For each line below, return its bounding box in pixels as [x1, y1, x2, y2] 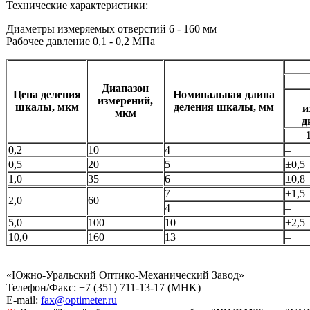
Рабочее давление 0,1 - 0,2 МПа [6, 35, 155, 47]
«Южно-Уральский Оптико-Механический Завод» [6, 269, 244, 281]
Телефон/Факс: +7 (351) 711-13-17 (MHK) [6, 282, 201, 293]
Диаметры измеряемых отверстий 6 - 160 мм [6, 23, 217, 35]
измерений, [98, 95, 153, 107]
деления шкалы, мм [174, 101, 274, 113]
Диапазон [102, 82, 149, 94]
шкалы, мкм [15, 101, 79, 113]
